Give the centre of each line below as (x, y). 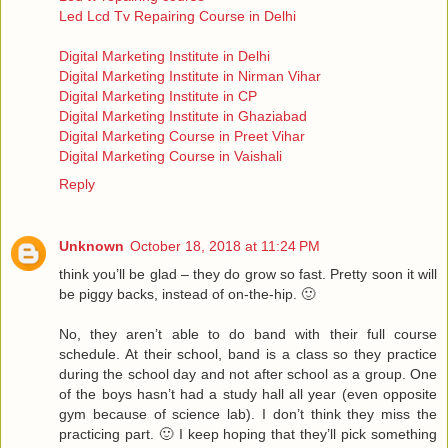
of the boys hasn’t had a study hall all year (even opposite (248, 394)
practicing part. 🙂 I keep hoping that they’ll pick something (248, 434)
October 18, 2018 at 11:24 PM (225, 246)
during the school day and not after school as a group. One (248, 374)
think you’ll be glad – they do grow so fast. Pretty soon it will (248, 274)
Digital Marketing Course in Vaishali (170, 156)
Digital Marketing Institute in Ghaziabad (183, 116)
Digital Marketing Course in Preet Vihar (182, 136)
